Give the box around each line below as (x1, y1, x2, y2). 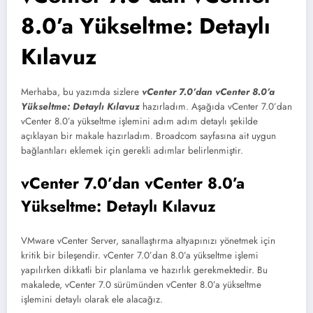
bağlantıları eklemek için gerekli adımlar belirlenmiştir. (21, 144, 243, 158)
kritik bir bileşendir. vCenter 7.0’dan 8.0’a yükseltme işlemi (21, 249, 259, 263)
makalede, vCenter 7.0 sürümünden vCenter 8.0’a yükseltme (21, 278, 261, 292)
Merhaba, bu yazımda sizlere (21, 85, 142, 99)
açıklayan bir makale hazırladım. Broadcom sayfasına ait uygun (21, 129, 276, 143)
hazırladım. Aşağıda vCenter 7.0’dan (140, 100, 292, 114)
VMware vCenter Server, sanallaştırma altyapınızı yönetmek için (21, 234, 275, 248)
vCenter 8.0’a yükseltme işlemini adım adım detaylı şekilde (21, 115, 258, 129)
